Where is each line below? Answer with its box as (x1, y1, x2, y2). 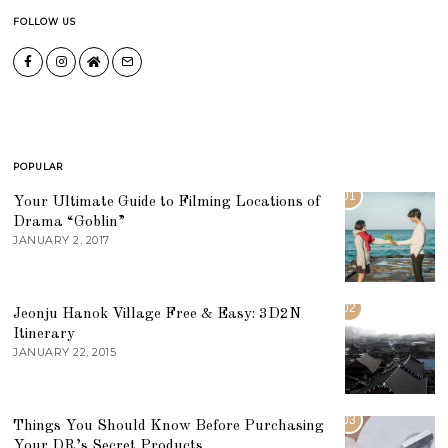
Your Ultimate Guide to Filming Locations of (13, 193, 321, 210)
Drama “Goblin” (13, 213, 126, 230)
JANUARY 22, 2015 (13, 344, 117, 359)
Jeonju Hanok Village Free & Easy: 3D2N (13, 305, 302, 322)
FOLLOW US (13, 15, 77, 27)
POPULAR (13, 160, 64, 172)
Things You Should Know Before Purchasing (13, 417, 325, 434)
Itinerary (13, 325, 76, 342)
